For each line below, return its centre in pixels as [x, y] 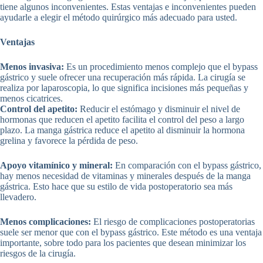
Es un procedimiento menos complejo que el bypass [161, 67]
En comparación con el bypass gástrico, [187, 166]
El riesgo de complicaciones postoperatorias [173, 222]
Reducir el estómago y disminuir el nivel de [159, 109]
